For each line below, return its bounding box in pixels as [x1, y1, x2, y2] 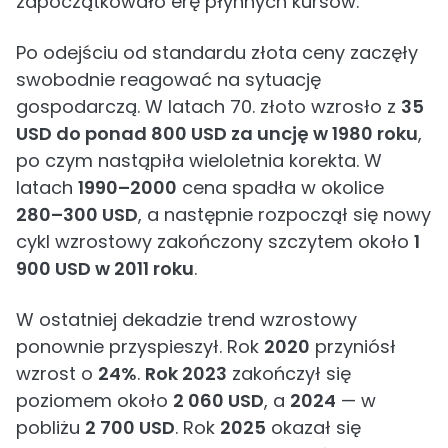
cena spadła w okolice [177, 175, 384, 200]
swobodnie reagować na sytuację [16, 67, 321, 92]
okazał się [266, 415, 361, 440]
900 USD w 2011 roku [16, 256, 194, 281]
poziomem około [16, 388, 173, 413]
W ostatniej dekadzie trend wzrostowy [16, 307, 357, 332]
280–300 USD [16, 202, 138, 227]
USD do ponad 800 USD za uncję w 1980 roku [16, 121, 418, 146]
